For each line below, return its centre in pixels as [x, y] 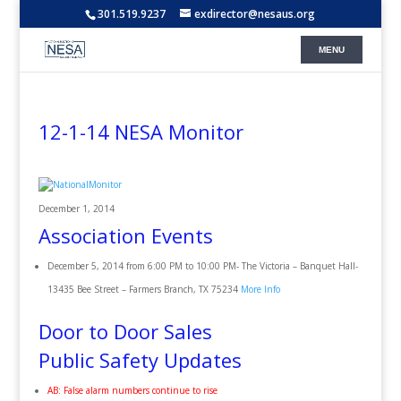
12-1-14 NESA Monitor [141, 132]
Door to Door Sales [125, 331]
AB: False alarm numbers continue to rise [132, 390]
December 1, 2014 [76, 209]
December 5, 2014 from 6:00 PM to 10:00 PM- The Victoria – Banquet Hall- [202, 266]
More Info [260, 289]
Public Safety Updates [140, 360]
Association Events [125, 235]
